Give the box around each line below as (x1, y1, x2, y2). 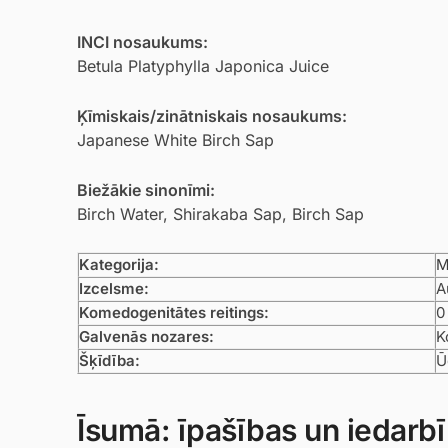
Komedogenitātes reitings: (79, 302, 269, 322)
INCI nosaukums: (77, 32, 208, 52)
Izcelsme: (79, 278, 149, 298)
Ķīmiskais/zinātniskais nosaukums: (77, 105, 347, 126)
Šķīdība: (79, 350, 140, 370)
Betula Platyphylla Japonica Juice (77, 56, 329, 76)
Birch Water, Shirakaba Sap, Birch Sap (77, 203, 364, 224)
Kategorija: (79, 254, 159, 274)
